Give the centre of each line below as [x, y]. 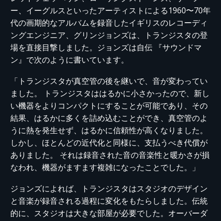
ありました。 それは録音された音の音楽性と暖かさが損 [110, 155]
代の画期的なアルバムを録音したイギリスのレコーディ [109, 23]
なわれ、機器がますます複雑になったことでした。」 [105, 167]
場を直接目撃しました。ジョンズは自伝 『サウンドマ [106, 48]
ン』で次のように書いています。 [70, 60]
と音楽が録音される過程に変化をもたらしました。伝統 [109, 201]
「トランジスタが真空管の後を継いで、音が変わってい [109, 81]
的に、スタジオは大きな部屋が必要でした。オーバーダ [109, 213]
